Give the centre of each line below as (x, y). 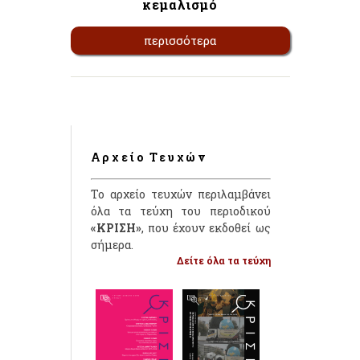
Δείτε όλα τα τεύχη (223, 261)
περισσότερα (180, 41)
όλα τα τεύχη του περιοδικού (180, 211)
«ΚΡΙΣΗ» (116, 228)
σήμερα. (112, 245)
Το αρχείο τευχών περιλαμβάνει (180, 194)
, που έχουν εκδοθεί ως (206, 228)
